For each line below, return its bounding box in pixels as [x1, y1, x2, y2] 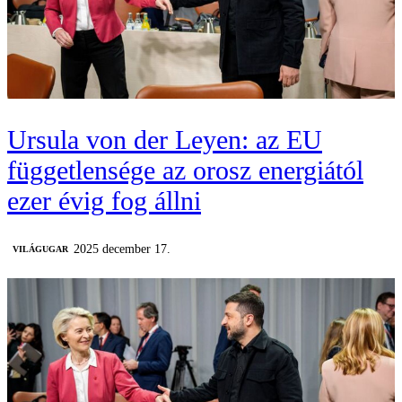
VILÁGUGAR [13, 243, 68, 254]
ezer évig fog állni [7, 185, 201, 215]
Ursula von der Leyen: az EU [7, 124, 322, 154]
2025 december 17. [74, 241, 170, 256]
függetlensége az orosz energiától [7, 154, 363, 185]
